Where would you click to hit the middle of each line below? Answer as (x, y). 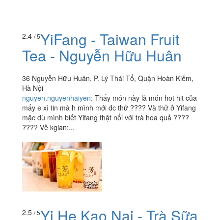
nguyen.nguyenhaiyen (56, 97)
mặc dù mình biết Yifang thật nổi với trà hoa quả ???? (106, 117)
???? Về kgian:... (48, 127)
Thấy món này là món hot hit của (146, 97)
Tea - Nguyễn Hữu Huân (102, 55)
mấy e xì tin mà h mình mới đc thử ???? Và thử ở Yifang (109, 107)
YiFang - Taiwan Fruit (110, 39)
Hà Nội (33, 88)
